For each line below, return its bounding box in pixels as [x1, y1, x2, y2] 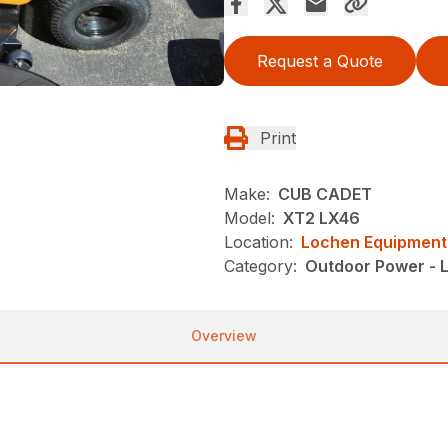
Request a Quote [257, 50, 383, 71]
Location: [224, 231, 293, 252]
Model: [224, 207, 275, 228]
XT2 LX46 [283, 207, 360, 228]
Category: [224, 255, 297, 276]
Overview [191, 326, 257, 344]
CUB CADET [278, 183, 372, 204]
